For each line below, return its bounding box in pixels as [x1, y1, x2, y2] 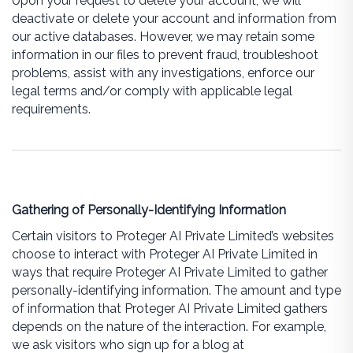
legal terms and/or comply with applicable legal [11, 84, 292, 98]
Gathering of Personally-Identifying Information [11, 203, 286, 217]
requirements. [11, 102, 91, 117]
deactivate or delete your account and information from [11, 11, 336, 26]
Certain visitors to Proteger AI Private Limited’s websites [11, 229, 334, 243]
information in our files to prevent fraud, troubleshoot [11, 47, 318, 62]
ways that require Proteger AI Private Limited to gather [11, 265, 328, 280]
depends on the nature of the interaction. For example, [11, 319, 326, 334]
